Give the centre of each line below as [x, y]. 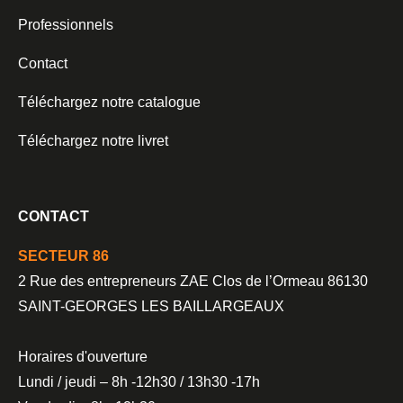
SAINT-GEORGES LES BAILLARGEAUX [151, 306]
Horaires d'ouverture [83, 356]
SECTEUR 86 [63, 255]
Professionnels [66, 24]
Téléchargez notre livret [93, 140]
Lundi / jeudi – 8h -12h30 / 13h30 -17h [139, 381]
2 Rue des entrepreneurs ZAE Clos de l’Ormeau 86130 [193, 281]
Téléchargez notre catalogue [109, 102]
